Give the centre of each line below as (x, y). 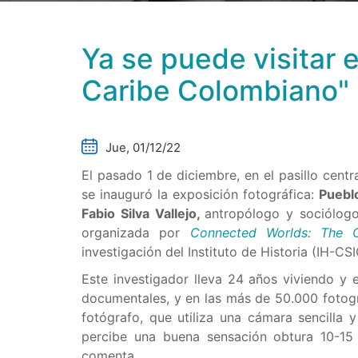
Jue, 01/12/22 (143, 147)
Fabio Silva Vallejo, (143, 213)
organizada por (136, 233)
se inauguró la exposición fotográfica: (201, 194)
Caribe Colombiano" (215, 90)
